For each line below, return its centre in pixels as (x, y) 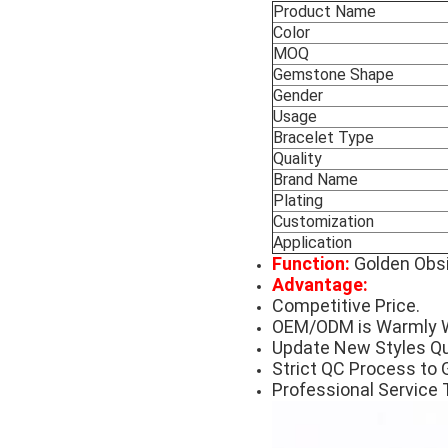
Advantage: (320, 285)
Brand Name (315, 180)
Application (312, 243)
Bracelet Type (325, 138)
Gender (298, 96)
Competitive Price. (346, 306)
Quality (297, 159)
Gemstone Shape (333, 75)
